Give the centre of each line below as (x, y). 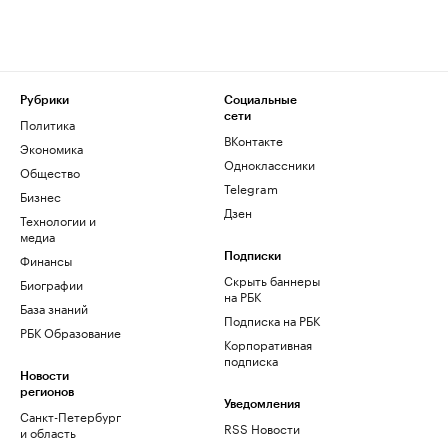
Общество (50, 172)
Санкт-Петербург (70, 416)
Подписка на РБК (272, 320)
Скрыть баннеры (272, 280)
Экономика (51, 148)
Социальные (260, 100)
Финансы (46, 260)
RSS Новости (262, 428)
